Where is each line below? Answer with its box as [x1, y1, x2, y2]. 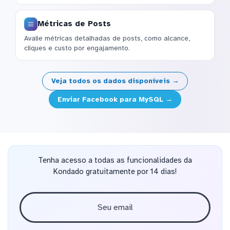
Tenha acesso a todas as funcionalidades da [38, 156, 192, 165]
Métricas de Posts [37, 19, 111, 28]
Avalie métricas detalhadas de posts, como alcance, [24, 34, 190, 43]
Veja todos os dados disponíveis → [51, 76, 179, 86]
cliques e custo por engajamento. [24, 44, 130, 53]
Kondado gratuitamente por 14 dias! [53, 167, 177, 177]
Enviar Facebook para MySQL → [57, 94, 172, 104]
